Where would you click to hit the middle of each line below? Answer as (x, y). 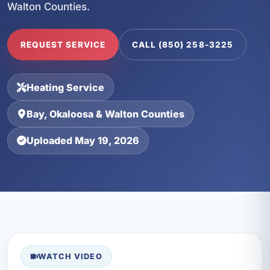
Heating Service (66, 87)
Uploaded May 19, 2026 (83, 141)
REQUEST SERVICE (63, 45)
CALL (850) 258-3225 (182, 45)
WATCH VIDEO (70, 257)
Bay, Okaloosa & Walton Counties (106, 114)
